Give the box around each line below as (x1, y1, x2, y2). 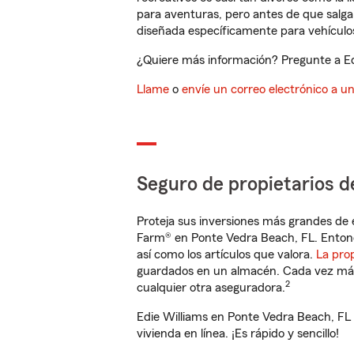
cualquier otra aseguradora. (137, 281, 285, 294)
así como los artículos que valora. (137, 248, 316, 261)
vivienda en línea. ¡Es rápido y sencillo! (137, 327, 339, 340)
